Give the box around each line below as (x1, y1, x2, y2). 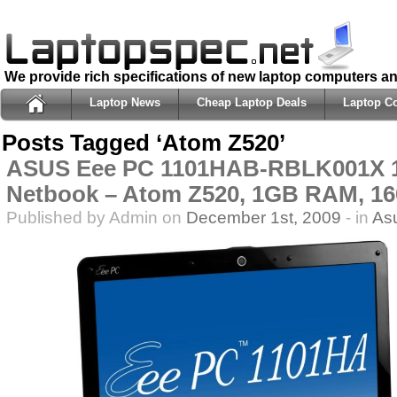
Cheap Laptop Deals (197, 96, 307, 109)
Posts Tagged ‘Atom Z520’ (2, 130, 285, 155)
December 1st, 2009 (186, 207, 341, 227)
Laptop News (90, 96, 160, 109)
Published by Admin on (6, 207, 186, 227)
